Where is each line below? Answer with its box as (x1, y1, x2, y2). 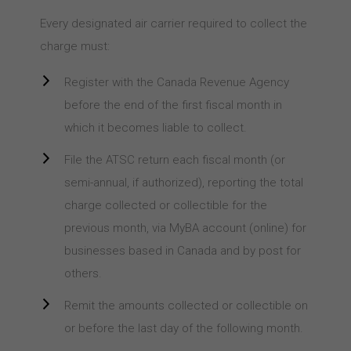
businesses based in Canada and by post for (63, 244, 301, 258)
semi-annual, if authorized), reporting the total (63, 175, 303, 190)
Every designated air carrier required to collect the (39, 16, 307, 31)
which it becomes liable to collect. (63, 121, 247, 135)
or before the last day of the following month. (63, 321, 303, 335)
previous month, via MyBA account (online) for (63, 221, 306, 235)
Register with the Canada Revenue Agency (63, 75, 289, 89)
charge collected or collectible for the (63, 198, 267, 212)
